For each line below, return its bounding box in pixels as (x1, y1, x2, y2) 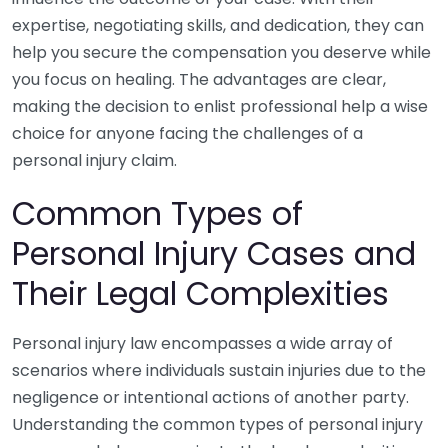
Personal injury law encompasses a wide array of (12, 332, 393, 355)
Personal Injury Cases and (12, 231, 416, 276)
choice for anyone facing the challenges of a (12, 122, 363, 145)
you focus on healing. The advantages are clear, (12, 68, 386, 91)
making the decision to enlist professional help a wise (12, 95, 428, 118)
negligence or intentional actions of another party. (12, 386, 409, 409)
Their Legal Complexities (12, 271, 389, 316)
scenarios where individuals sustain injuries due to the (12, 359, 426, 382)
